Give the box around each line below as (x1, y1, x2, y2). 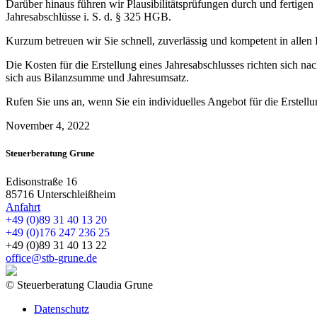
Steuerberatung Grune (6, 148, 95, 159)
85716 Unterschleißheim (6, 188, 115, 200)
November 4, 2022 (6, 120, 90, 132)
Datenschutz (34, 302, 89, 315)
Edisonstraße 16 (6, 175, 77, 188)
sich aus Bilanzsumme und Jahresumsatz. (6, 71, 189, 84)
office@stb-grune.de (6, 251, 97, 264)
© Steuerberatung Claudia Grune (6, 278, 153, 291)
